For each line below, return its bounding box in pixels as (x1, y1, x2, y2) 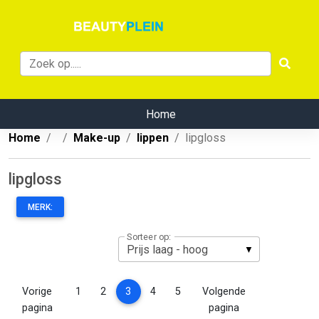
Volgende (202, 285, 246, 298)
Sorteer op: (127, 231, 171, 243)
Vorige (22, 285, 53, 298)
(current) (130, 284, 172, 297)
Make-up (73, 131, 120, 145)
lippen (137, 131, 169, 145)
